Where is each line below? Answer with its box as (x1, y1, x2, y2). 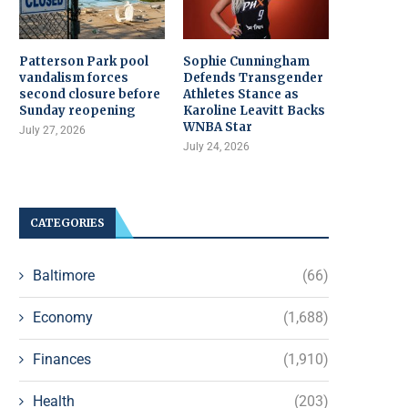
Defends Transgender (183, 69, 324, 86)
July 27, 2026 (19, 123, 86, 137)
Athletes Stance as (183, 86, 300, 102)
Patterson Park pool (19, 53, 148, 69)
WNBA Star (183, 118, 253, 135)
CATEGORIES (30, 215, 105, 229)
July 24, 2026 (183, 139, 250, 153)
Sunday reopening (19, 102, 136, 118)
